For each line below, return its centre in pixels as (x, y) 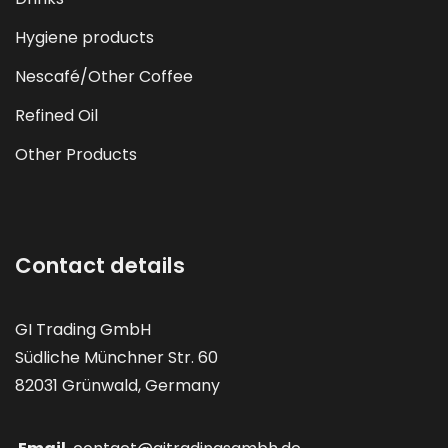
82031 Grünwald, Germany (117, 385)
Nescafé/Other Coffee (104, 76)
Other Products (76, 154)
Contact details (100, 265)
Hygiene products (84, 37)
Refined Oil (56, 115)
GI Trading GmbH (83, 329)
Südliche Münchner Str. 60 (116, 357)
